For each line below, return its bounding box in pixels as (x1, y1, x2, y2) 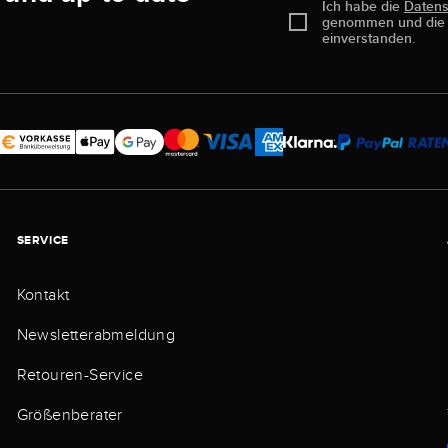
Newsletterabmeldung (16, 326, 176, 345)
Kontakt (16, 286, 70, 305)
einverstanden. (321, 30, 415, 47)
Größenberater (16, 406, 123, 425)
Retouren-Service (16, 366, 143, 385)
